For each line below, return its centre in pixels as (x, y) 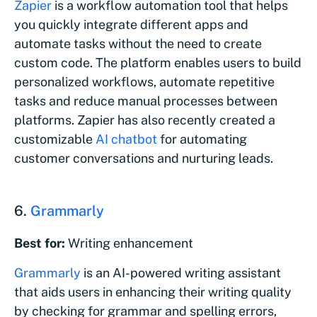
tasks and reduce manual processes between (146, 100)
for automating (202, 139)
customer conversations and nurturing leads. (145, 158)
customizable (55, 139)
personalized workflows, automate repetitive (144, 81)
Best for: (40, 243)
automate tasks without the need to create (138, 43)
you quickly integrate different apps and (131, 24)
